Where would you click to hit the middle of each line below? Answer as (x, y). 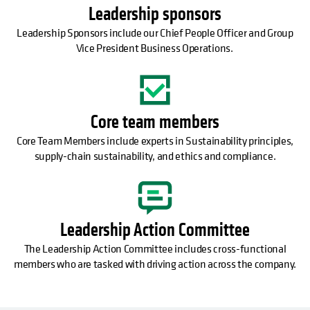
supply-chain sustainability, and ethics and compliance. (155, 156)
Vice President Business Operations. (155, 48)
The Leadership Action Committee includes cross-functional (155, 249)
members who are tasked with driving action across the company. (155, 264)
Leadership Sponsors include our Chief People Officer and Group (155, 33)
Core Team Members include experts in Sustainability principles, (155, 141)
